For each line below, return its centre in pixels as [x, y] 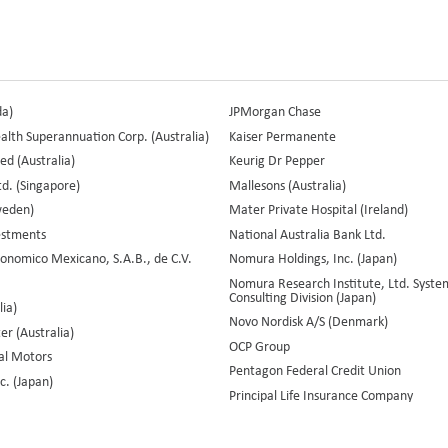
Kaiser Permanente [282, 135]
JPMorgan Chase [274, 111]
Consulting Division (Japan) [302, 296]
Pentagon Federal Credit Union [314, 370]
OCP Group [259, 345]
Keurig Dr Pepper [276, 160]
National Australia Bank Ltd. [307, 233]
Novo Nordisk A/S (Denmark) [308, 321]
